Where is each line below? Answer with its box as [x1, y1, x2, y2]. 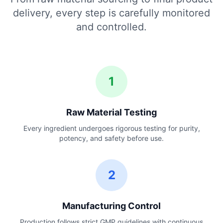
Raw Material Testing [66, 107, 157, 117]
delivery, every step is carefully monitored [13, 7, 210, 19]
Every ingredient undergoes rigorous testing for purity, [23, 124, 200, 132]
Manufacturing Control [62, 201, 161, 211]
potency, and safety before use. [59, 134, 164, 142]
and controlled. [76, 21, 147, 33]
